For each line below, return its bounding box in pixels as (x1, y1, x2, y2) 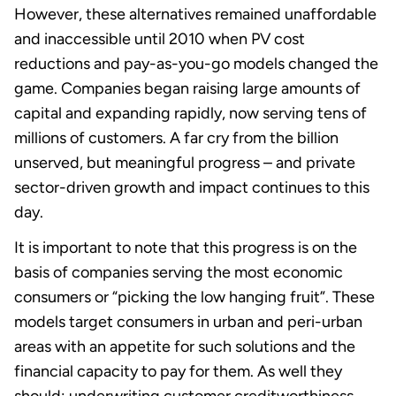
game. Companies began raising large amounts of (14, 78, 361, 98)
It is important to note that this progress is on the (14, 237, 357, 257)
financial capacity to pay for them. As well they (14, 361, 342, 381)
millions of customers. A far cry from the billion (14, 127, 339, 148)
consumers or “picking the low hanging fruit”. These (14, 286, 375, 307)
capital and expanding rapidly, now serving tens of (14, 103, 367, 123)
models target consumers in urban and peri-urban (14, 311, 362, 331)
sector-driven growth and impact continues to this (14, 177, 369, 197)
